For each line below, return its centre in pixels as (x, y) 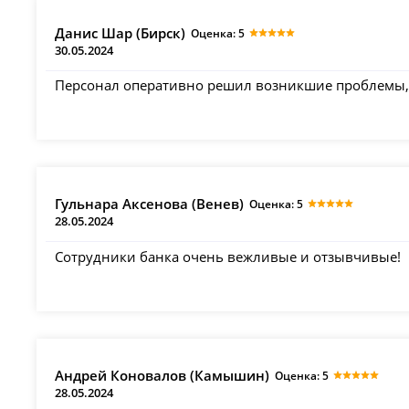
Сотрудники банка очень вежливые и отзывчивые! (228, 256)
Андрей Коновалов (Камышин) (163, 375)
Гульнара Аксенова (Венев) (150, 204)
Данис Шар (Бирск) (121, 32)
